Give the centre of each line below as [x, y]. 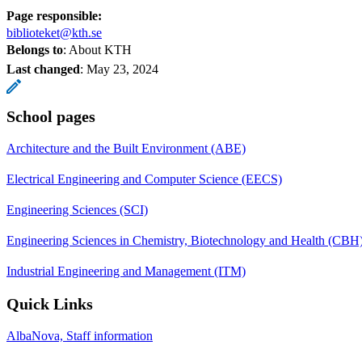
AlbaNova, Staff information [80, 335]
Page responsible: [54, 15]
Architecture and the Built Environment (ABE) [126, 148]
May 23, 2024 [122, 69]
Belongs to [35, 49]
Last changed [43, 69]
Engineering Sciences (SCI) [77, 209]
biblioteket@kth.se [54, 32]
